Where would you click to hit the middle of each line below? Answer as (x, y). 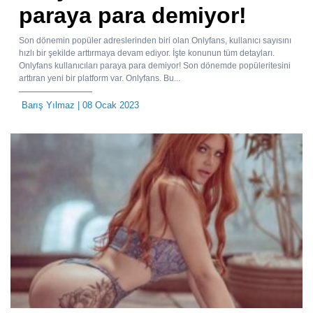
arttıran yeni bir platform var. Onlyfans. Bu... (100, 78)
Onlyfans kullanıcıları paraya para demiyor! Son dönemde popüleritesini (155, 65)
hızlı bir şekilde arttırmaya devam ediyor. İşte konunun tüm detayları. (147, 53)
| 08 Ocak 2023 (107, 105)
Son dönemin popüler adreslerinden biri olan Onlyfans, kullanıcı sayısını (155, 40)
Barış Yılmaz (48, 105)
